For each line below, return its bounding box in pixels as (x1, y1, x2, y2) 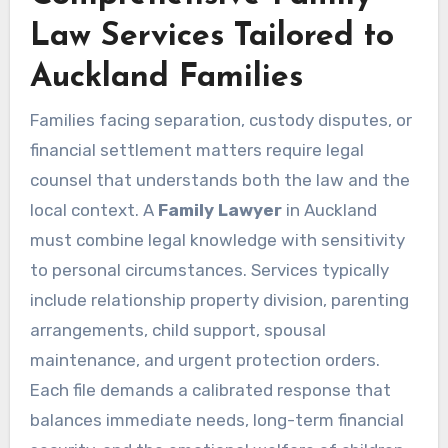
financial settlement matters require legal (29, 140, 364, 161)
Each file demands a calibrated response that (29, 380, 391, 401)
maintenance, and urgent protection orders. (29, 350, 380, 371)
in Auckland (281, 200, 377, 221)
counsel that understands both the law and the (29, 170, 410, 191)
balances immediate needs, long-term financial (29, 410, 404, 431)
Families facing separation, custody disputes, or (29, 110, 412, 131)
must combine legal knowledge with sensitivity (29, 230, 405, 251)
